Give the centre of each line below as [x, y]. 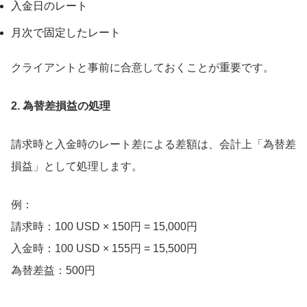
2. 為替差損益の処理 [61, 106]
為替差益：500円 [53, 271]
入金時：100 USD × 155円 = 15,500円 [104, 249]
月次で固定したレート [66, 33]
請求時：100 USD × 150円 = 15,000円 [104, 227]
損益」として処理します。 [77, 167]
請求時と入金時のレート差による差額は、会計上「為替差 [153, 145]
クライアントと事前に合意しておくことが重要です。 [143, 68]
